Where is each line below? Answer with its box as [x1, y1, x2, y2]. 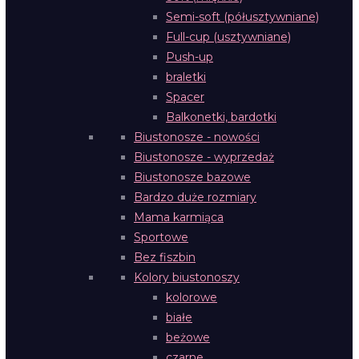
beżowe [166, 330, 210, 345]
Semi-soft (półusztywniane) [166, 10, 319, 24]
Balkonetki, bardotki [166, 110, 276, 124]
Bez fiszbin [134, 250, 196, 264]
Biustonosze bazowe [134, 170, 251, 184]
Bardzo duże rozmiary [134, 190, 256, 204]
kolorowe [166, 290, 217, 305]
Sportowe [134, 230, 188, 244]
